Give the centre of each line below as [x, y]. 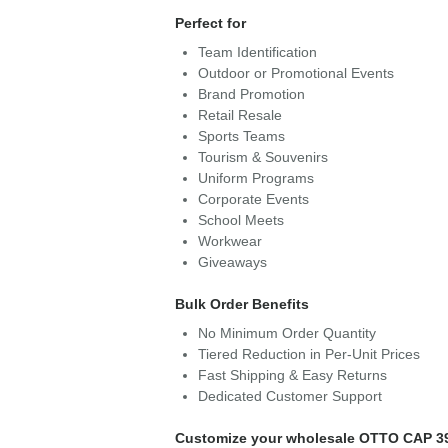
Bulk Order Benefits [241, 304]
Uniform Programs [255, 178]
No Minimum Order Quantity [286, 333]
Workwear [229, 241]
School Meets [240, 220]
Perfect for [210, 23]
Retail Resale [239, 115]
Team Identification [257, 52]
